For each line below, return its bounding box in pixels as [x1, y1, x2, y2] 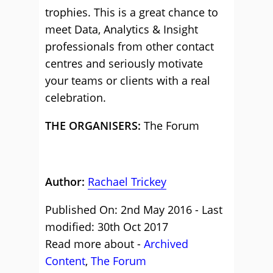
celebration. [45, 90, 106, 105]
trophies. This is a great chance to [45, 5, 218, 19]
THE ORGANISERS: [45, 118, 141, 133]
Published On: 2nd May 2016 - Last [45, 202, 222, 217]
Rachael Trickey [88, 174, 166, 189]
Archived [144, 236, 188, 251]
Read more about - [45, 236, 144, 251]
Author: [45, 174, 88, 189]
